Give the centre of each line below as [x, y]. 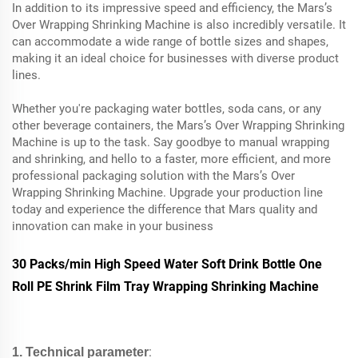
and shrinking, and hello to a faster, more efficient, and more [171, 159]
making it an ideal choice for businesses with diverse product [175, 58]
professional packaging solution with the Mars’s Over [153, 175]
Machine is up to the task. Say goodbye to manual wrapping [171, 142]
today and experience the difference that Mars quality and [165, 209]
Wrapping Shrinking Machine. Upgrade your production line [167, 192]
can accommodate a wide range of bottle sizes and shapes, [170, 41]
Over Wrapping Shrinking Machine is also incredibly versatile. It [179, 24]
